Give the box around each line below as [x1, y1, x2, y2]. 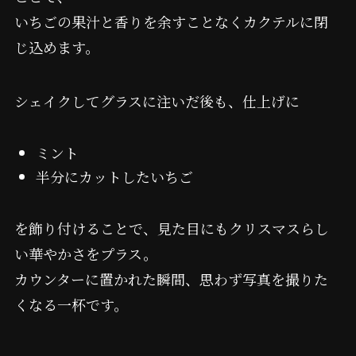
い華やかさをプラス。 [14, 242, 157, 264]
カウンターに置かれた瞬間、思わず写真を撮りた [14, 268, 328, 289]
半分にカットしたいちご [35, 166, 193, 188]
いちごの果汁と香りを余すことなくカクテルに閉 [14, 10, 328, 32]
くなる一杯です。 [14, 293, 128, 315]
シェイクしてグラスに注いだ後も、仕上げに [14, 90, 300, 111]
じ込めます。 [14, 36, 99, 57]
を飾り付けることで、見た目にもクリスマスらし [14, 217, 329, 238]
